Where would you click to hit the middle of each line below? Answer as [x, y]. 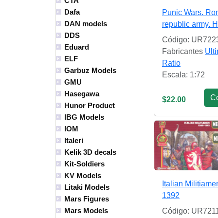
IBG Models [84, 117]
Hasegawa [82, 94]
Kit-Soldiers [84, 164]
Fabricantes [183, 51]
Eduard [77, 47]
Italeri [74, 141]
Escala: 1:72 [183, 74]
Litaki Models [87, 187]
